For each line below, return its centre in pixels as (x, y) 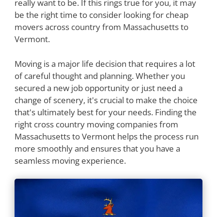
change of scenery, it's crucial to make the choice (106, 100)
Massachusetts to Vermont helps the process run (107, 136)
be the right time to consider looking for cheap (101, 15)
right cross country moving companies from (96, 124)
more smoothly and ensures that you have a (97, 148)
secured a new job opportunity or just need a (99, 88)
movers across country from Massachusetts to (101, 27)
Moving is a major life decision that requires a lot (105, 63)
